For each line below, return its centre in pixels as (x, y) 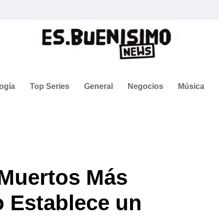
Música (191, 86)
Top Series (50, 86)
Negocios (145, 86)
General (99, 86)
